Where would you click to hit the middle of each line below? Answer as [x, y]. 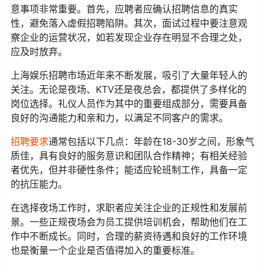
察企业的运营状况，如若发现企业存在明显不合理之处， [129, 38]
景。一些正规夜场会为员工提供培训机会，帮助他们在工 [129, 222]
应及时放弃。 [39, 52]
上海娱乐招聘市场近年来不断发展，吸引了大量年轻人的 [129, 75]
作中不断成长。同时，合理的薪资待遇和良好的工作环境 [129, 236]
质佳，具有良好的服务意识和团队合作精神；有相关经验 [129, 156]
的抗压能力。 [39, 184]
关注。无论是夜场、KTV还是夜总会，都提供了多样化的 [129, 90]
